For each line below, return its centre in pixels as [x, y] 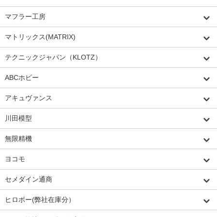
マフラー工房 [25, 16]
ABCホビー [22, 77]
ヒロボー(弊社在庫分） [40, 199]
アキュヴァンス [29, 98]
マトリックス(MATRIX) [40, 37]
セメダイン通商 [29, 179]
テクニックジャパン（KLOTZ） [53, 57]
